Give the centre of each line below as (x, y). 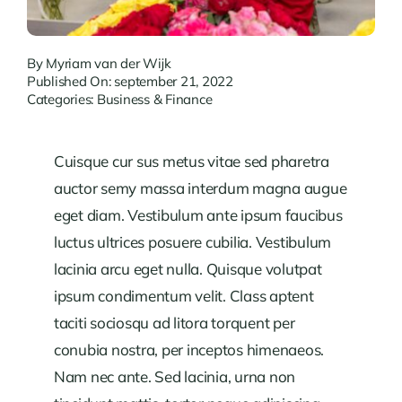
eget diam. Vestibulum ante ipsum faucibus (198, 215)
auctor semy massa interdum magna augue (200, 188)
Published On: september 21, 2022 (130, 81)
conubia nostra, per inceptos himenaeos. (189, 350)
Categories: (61, 99)
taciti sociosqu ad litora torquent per (174, 323)
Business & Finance (154, 99)
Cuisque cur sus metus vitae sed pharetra (191, 162)
